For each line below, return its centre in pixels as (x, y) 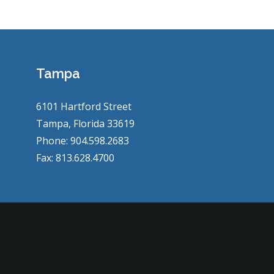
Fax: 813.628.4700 (75, 158)
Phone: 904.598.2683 (82, 141)
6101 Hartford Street (83, 106)
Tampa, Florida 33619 (85, 124)
